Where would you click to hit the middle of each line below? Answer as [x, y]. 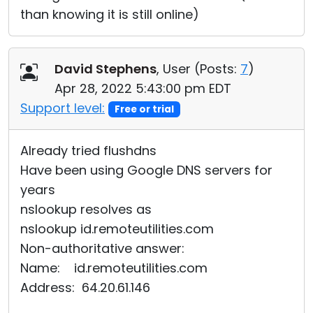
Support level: [63, 108]
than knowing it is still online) [110, 14]
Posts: [218, 69]
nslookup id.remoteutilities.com [117, 229]
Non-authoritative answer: [102, 248]
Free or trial [144, 109]
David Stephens [105, 69]
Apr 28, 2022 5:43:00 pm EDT [143, 88]
